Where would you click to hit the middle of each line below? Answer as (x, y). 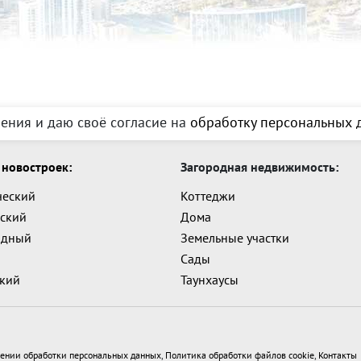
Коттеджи (208, 196)
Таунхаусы (210, 280)
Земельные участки (235, 238)
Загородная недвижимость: (259, 167)
